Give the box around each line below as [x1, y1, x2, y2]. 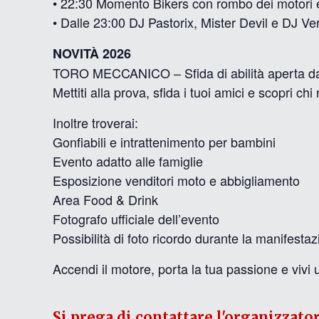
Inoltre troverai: [53, 113, 139, 132]
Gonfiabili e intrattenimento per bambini [53, 132, 276, 151]
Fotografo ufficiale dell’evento [53, 209, 220, 228]
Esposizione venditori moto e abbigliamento [53, 171, 300, 189]
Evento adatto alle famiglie [53, 152, 204, 170]
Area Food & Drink [53, 190, 159, 209]
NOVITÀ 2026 [53, 44, 132, 63]
